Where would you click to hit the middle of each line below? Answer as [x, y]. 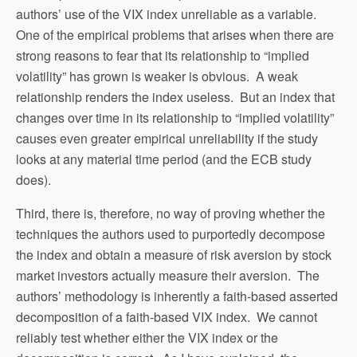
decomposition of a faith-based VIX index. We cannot [167, 317]
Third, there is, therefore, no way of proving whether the [171, 213]
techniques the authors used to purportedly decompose [171, 234]
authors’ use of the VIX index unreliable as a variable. [168, 14]
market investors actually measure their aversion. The [168, 275]
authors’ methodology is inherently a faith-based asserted [177, 296]
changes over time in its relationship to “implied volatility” [175, 118]
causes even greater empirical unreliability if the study [167, 138]
